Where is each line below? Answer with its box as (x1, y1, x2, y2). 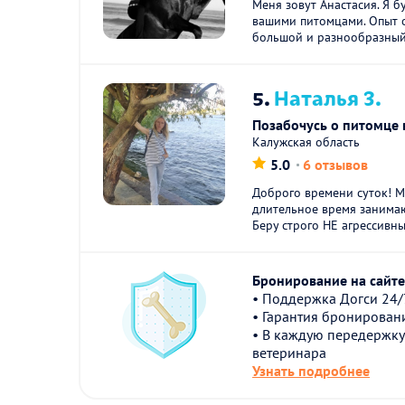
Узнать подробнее (252, 362, 371, 380)
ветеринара (252, 344, 327, 362)
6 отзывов (303, 155, 369, 174)
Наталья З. (274, 82, 382, 111)
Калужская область (252, 134, 361, 150)
